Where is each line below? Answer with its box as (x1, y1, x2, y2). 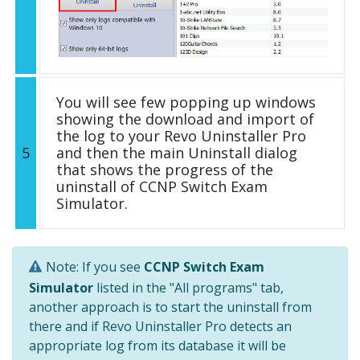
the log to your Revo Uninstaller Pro (56, 126, 306, 146)
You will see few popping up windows (56, 92, 316, 112)
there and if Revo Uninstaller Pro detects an (29, 317, 292, 335)
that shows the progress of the (56, 160, 273, 180)
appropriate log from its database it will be (29, 336, 286, 354)
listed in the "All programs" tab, (93, 278, 284, 297)
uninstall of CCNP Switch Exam (56, 177, 268, 197)
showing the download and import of (56, 109, 314, 129)
